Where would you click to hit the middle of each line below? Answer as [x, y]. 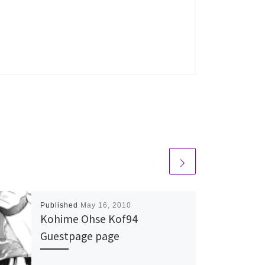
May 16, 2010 [106, 205]
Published [60, 205]
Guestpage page [80, 236]
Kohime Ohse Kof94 [89, 219]
